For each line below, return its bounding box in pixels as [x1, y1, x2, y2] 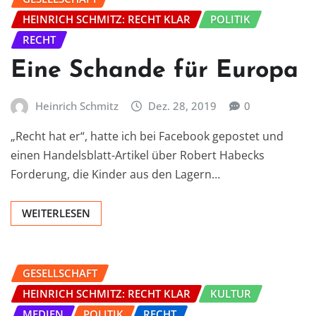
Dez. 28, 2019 [148, 98, 217, 113]
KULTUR [210, 286, 251, 301]
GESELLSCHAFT [23, 266, 97, 281]
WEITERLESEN [22, 206, 90, 221]
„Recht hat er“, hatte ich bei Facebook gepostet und [11, 128, 284, 145]
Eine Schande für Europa [11, 58, 298, 83]
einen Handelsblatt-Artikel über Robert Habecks [11, 147, 265, 164]
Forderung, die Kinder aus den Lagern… [11, 166, 220, 183]
